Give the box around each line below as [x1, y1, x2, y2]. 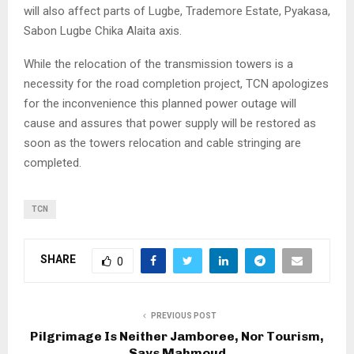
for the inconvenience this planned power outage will [24, 96, 296, 111]
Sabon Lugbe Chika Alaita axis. [24, 23, 182, 38]
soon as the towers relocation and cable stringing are [24, 135, 301, 150]
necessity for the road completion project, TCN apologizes [24, 76, 329, 91]
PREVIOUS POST [150, 311, 217, 320]
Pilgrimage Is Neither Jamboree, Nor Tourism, [30, 328, 324, 344]
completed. [24, 155, 81, 170]
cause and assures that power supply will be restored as [24, 115, 316, 130]
